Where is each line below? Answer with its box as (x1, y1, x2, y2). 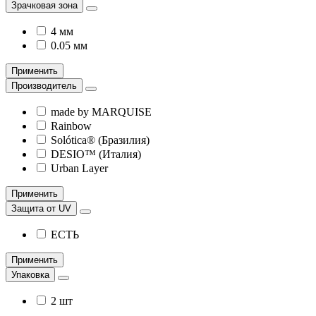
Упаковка (11, 269, 49, 281)
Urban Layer (51, 162, 108, 175)
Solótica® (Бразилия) (51, 134, 150, 147)
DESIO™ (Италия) (51, 148, 141, 161)
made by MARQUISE (51, 106, 152, 119)
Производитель (11, 80, 77, 92)
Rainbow (51, 120, 92, 133)
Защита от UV (11, 203, 71, 214)
